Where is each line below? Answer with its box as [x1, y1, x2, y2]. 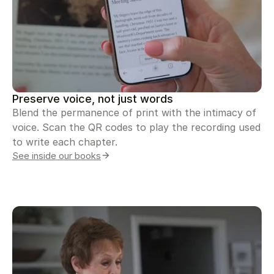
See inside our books [12, 149, 101, 161]
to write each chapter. [12, 135, 117, 148]
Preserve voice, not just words [12, 91, 173, 105]
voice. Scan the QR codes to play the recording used [12, 120, 261, 133]
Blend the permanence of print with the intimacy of [12, 106, 256, 119]
